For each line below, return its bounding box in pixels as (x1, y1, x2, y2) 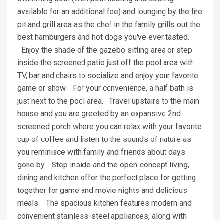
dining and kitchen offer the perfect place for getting (17, 173, 196, 183)
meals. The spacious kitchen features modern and (17, 198, 192, 208)
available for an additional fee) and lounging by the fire (17, 7, 202, 17)
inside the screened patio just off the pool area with (17, 58, 194, 68)
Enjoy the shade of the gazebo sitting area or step (17, 45, 192, 55)
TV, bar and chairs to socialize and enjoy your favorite (17, 71, 198, 81)
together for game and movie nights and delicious (17, 186, 187, 195)
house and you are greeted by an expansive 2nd (17, 109, 181, 119)
